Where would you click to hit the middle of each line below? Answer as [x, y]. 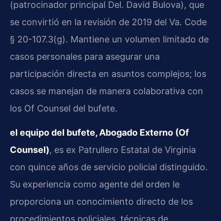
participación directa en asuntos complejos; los [108, 74]
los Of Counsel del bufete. [64, 108]
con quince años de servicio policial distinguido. [109, 167]
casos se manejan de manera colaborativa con [107, 91]
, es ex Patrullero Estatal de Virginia [123, 149]
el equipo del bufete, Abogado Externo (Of [99, 132]
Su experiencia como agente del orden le [95, 184]
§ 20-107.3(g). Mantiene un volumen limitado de [109, 39]
